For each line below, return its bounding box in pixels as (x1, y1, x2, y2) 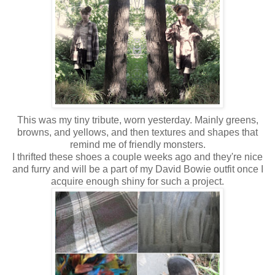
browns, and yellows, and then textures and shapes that (17, 126, 258, 137)
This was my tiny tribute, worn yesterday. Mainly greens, (17, 114, 258, 125)
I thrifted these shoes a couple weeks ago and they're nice (12, 151, 263, 162)
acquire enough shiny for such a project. (51, 176, 224, 187)
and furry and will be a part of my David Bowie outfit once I (12, 163, 263, 174)
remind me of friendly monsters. (69, 139, 206, 150)
